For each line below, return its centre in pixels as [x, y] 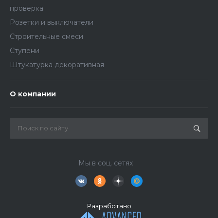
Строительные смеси [46, 37]
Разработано [109, 206]
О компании [33, 94]
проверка [27, 9]
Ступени [25, 51]
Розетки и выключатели [52, 23]
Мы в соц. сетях [105, 163]
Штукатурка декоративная [57, 65]
